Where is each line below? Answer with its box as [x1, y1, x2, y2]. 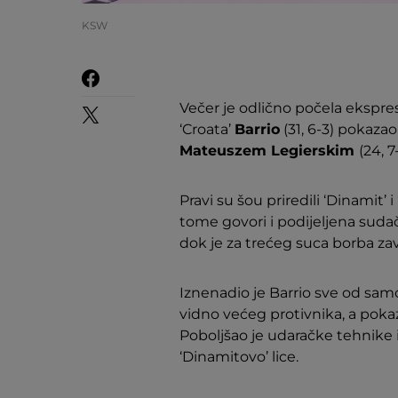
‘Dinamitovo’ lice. [179, 348, 298, 365]
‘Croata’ [179, 121, 235, 138]
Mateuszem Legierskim [179, 142, 359, 159]
